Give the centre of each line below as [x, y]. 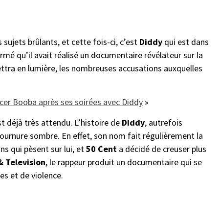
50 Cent [101, 149]
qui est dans [186, 42]
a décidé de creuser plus [162, 149]
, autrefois [164, 123]
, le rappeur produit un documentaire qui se [124, 162]
